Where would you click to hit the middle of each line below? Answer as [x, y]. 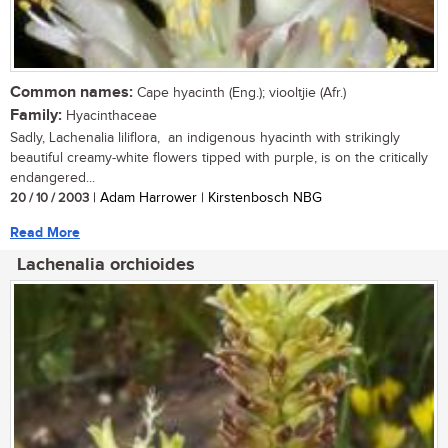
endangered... [52, 177]
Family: [36, 115]
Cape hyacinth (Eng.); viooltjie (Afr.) [239, 92]
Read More [45, 232]
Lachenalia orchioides [106, 264]
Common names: [71, 92]
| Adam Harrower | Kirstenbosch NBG [205, 197]
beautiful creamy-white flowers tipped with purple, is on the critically [219, 157]
